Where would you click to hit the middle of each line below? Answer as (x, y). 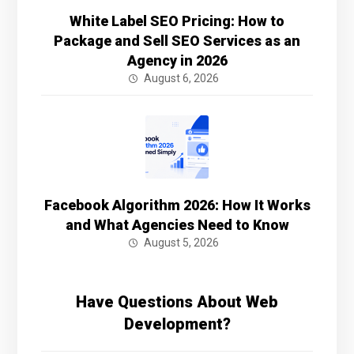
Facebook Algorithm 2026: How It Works (177, 205)
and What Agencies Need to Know (177, 224)
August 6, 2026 (181, 78)
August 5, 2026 (181, 242)
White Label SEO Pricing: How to (177, 21)
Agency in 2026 (177, 60)
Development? (177, 324)
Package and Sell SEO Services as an (177, 40)
